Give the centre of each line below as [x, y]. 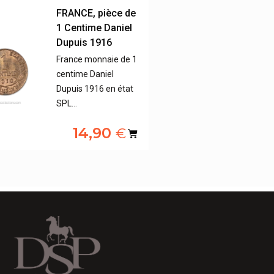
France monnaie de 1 [97, 60]
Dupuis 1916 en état [95, 89]
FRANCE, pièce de [96, 13]
